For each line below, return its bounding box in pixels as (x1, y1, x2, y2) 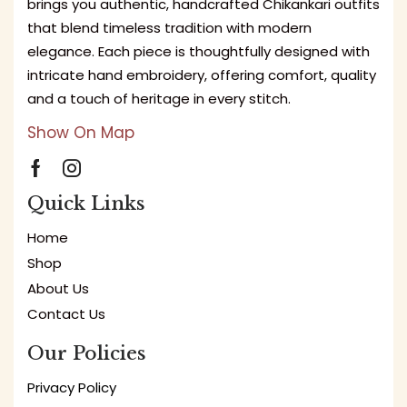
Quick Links (27, 193, 145, 215)
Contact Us (27, 304, 105, 324)
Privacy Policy (27, 378, 116, 398)
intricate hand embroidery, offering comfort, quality (27, 65, 376, 84)
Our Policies (27, 342, 146, 365)
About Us (27, 279, 89, 299)
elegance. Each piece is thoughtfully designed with (27, 41, 370, 61)
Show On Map (27, 122, 134, 144)
